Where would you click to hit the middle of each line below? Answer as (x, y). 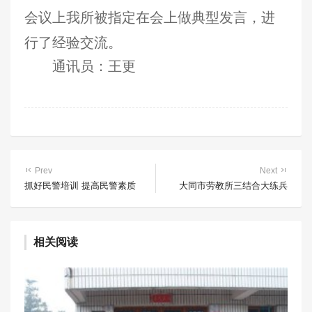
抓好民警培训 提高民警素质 (80, 186)
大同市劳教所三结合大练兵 (233, 186)
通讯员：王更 (94, 66)
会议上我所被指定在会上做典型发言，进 (150, 17)
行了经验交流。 (73, 42)
